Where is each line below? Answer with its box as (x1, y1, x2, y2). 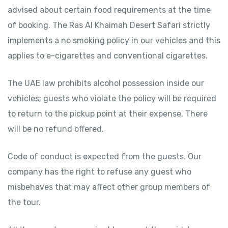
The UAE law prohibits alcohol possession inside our (8, 78, 204, 88)
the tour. (8, 197, 41, 207)
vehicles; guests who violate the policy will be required (8, 94, 216, 103)
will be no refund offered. (8, 124, 104, 134)
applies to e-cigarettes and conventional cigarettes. (8, 51, 208, 61)
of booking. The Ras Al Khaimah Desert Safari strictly (8, 20, 210, 30)
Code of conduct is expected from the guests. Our (8, 152, 202, 161)
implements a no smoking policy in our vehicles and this (8, 36, 220, 45)
